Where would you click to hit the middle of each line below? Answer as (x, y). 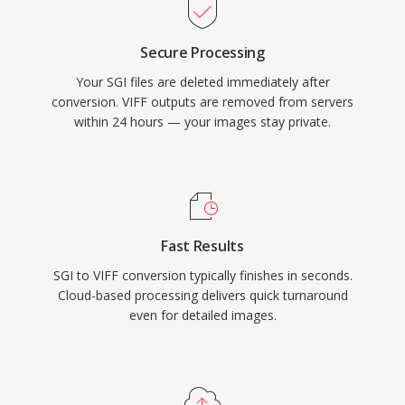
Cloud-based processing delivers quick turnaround (202, 295)
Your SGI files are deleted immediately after (202, 82)
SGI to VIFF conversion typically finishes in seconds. (202, 275)
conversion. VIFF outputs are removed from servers (202, 102)
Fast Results (202, 246)
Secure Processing (202, 52)
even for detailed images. (202, 315)
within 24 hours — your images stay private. (202, 122)
